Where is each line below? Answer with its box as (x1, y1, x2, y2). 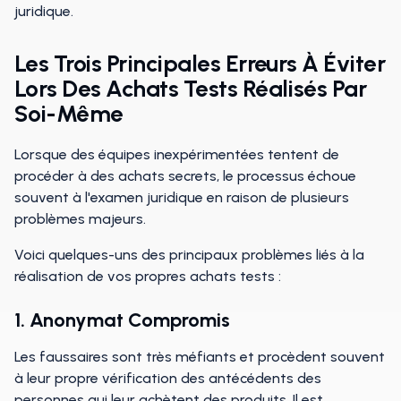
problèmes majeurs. (14, 210, 146, 227)
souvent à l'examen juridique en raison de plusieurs (14, 189, 349, 206)
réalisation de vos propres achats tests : (14, 268, 285, 285)
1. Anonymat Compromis (14, 308, 235, 332)
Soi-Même (14, 99, 124, 128)
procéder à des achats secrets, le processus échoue (14, 167, 356, 184)
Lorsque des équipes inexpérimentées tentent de (14, 146, 339, 163)
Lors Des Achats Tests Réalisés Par (14, 74, 367, 103)
